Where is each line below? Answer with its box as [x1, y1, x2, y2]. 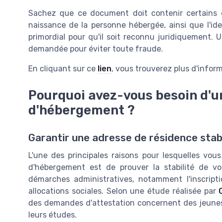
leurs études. [28, 210, 77, 220]
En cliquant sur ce [28, 63, 98, 73]
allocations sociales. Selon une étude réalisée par [28, 186, 219, 196]
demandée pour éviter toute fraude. [28, 44, 163, 54]
